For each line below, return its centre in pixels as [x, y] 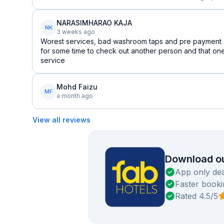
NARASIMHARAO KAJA [94, 23]
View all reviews [61, 120]
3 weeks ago [76, 32]
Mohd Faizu [77, 87]
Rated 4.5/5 [196, 196]
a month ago [75, 96]
